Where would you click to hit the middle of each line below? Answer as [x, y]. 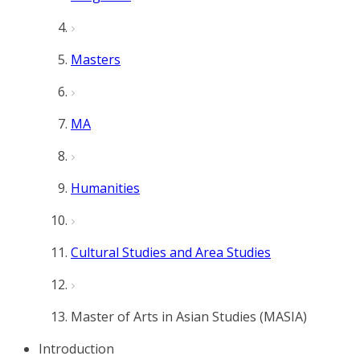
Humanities [105, 188]
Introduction [76, 349]
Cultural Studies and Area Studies [171, 252]
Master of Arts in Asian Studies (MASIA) [189, 317]
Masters [96, 59]
